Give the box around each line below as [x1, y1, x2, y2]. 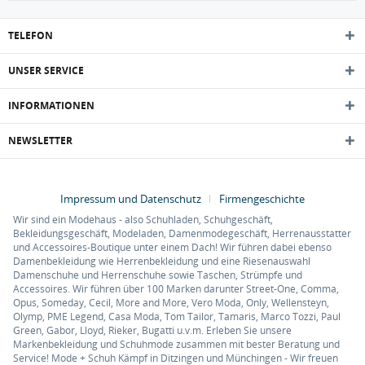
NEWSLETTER [8, 134, 73, 147]
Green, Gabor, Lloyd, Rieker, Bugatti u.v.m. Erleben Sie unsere [13, 323, 292, 337]
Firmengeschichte [219, 191, 305, 206]
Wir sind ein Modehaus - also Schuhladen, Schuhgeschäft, [13, 212, 273, 226]
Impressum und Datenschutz [60, 191, 201, 206]
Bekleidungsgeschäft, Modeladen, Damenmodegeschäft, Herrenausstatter [13, 226, 351, 240]
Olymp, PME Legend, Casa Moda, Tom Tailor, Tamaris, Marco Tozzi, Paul [13, 309, 341, 323]
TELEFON [8, 29, 53, 42]
